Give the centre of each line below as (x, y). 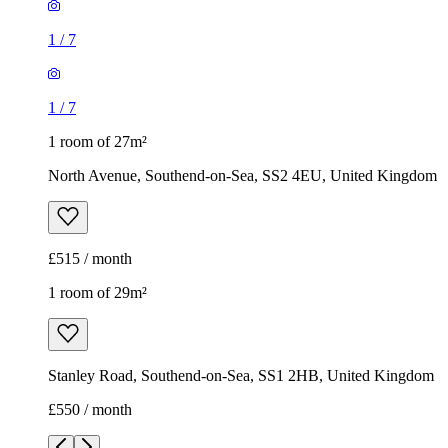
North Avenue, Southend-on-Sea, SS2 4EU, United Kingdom (242, 176)
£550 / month (90, 410)
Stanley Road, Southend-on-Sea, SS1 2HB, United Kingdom (241, 376)
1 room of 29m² (97, 293)
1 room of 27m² (97, 142)
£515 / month (90, 259)
